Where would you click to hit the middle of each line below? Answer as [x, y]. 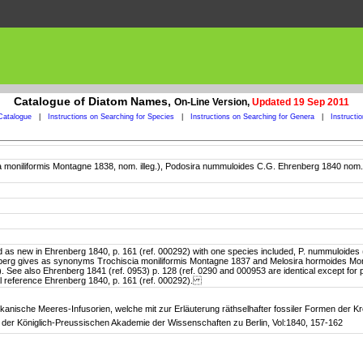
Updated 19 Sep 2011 [301, 102]
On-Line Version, [213, 102]
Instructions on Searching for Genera [252, 117]
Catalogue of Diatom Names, [94, 101]
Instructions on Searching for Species [111, 117]
